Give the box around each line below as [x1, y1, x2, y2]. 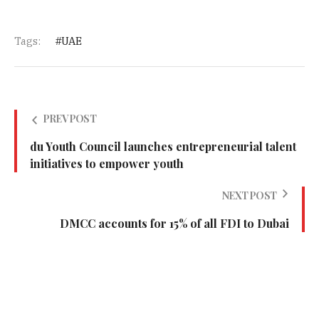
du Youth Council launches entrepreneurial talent [30, 139, 296, 155]
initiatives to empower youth [30, 156, 184, 172]
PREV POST [43, 112, 96, 126]
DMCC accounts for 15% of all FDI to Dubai [60, 216, 289, 231]
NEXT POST [222, 189, 276, 203]
